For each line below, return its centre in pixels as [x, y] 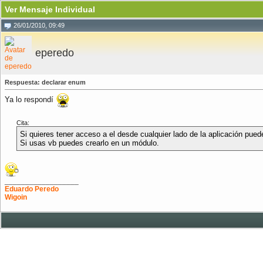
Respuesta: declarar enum [45, 82]
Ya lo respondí [30, 100]
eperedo [55, 53]
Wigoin [16, 197]
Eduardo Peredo [32, 189]
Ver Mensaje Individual [50, 9]
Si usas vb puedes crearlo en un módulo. [90, 143]
